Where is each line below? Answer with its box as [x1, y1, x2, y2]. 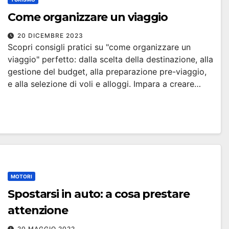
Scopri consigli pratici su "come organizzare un [8, 42, 191, 52]
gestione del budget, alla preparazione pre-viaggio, [8, 66, 207, 77]
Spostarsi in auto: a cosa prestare [8, 187, 190, 201]
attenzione [8, 203, 68, 217]
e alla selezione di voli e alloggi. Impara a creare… [8, 79, 201, 89]
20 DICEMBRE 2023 [17, 32, 83, 39]
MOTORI [11, 173, 32, 179]
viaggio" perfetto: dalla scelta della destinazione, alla [8, 54, 213, 64]
